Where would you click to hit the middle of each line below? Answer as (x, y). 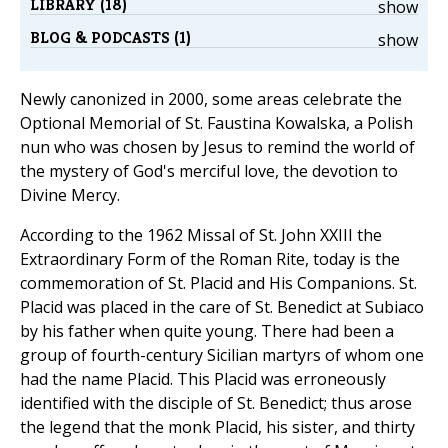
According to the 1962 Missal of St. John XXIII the (201, 235)
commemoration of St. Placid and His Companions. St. (218, 283)
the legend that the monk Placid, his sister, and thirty (217, 427)
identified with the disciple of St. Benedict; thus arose (216, 403)
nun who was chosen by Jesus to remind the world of (217, 147)
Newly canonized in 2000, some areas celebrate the (211, 99)
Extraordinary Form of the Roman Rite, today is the (210, 259)
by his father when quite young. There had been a (207, 331)
